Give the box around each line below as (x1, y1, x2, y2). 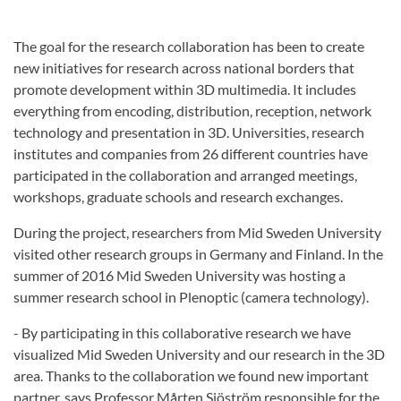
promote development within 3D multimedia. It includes (13, 81, 356, 98)
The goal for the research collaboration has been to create (13, 38, 364, 55)
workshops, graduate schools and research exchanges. (13, 188, 343, 206)
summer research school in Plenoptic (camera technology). (13, 288, 369, 306)
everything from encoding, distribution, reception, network (13, 102, 371, 120)
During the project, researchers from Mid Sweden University (13, 224, 381, 242)
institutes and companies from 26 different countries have (13, 145, 368, 163)
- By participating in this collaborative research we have (13, 324, 351, 342)
